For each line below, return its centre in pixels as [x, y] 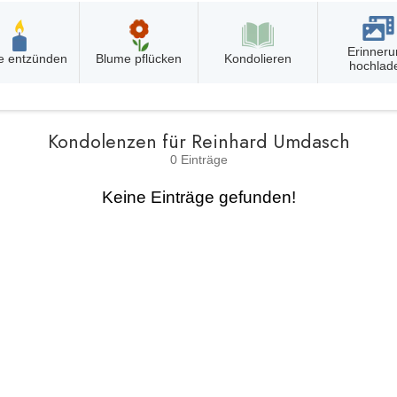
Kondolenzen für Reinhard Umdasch [198, 142]
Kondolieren [257, 59]
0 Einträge [198, 160]
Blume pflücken [139, 59]
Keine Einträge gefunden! [198, 198]
